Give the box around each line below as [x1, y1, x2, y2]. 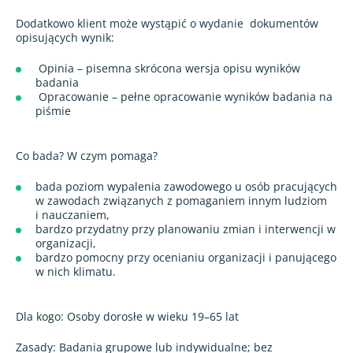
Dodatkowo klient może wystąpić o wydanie [16, 15, 243, 31]
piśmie [35, 102, 74, 118]
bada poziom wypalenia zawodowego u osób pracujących [35, 178, 337, 194]
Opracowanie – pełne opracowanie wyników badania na [35, 88, 333, 104]
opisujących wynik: [16, 29, 114, 45]
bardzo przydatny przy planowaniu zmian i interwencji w [35, 221, 336, 236]
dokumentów [250, 15, 318, 31]
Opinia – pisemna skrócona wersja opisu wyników [35, 60, 300, 76]
